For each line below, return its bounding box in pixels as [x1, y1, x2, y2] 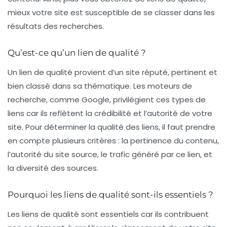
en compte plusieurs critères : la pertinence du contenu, [8, 135, 219, 146]
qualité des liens [97, 122, 159, 133]
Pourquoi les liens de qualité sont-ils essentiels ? [8, 190, 213, 200]
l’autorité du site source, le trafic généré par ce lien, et [8, 149, 212, 160]
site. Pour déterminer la [8, 122, 97, 133]
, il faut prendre [159, 122, 215, 133]
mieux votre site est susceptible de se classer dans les [8, 7, 215, 18]
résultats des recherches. [8, 21, 104, 32]
